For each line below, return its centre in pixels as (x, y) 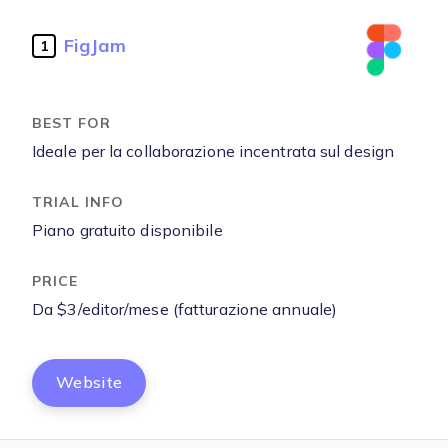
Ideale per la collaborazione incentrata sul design (213, 151)
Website (89, 382)
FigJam (95, 45)
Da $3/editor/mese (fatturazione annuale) (184, 309)
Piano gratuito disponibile (127, 230)
